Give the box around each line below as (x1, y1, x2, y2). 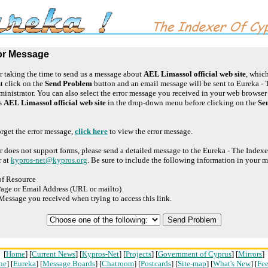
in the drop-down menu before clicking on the (106, 98, 258, 107)
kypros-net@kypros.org (11, 156, 87, 165)
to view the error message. (108, 127, 193, 136)
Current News (32, 249, 75, 258)
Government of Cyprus (158, 249, 232, 258)
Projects (126, 249, 151, 258)
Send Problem (45, 79, 92, 88)
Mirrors (238, 249, 262, 258)
